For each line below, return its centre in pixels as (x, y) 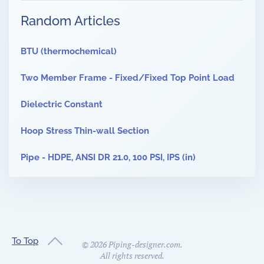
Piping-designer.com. (144, 245)
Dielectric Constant (62, 105)
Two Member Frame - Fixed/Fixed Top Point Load (128, 78)
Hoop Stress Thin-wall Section (85, 131)
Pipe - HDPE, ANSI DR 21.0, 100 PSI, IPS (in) (108, 158)
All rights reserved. (132, 256)
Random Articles (70, 21)
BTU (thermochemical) (69, 52)
